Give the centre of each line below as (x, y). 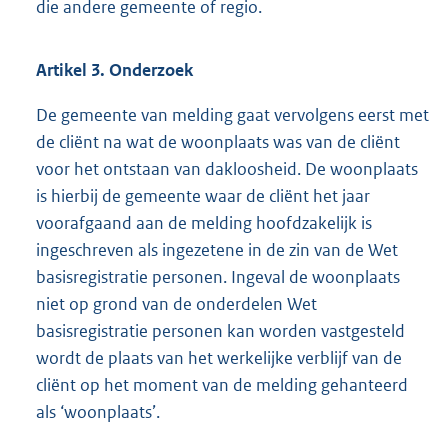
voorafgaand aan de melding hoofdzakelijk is (204, 223)
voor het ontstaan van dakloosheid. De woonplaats (227, 169)
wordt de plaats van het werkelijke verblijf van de (219, 358)
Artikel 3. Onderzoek (114, 70)
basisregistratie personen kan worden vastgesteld (220, 331)
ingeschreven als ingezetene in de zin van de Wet (217, 250)
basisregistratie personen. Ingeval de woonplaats (218, 277)
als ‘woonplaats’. (98, 412)
